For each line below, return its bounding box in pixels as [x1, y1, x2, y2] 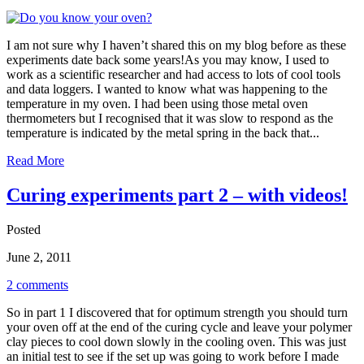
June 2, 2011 [6, 249, 71, 264]
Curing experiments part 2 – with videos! [6, 184, 348, 206]
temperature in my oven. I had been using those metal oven [6, 96, 308, 110]
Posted [6, 222, 41, 236]
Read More [6, 153, 64, 167]
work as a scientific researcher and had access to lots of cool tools [6, 67, 340, 81]
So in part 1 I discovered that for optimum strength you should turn [6, 305, 348, 319]
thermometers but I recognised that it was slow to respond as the [6, 110, 333, 125]
